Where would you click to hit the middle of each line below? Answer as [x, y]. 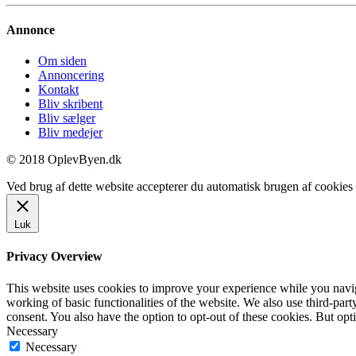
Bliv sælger [67, 118]
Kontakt [58, 90]
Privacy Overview [54, 257]
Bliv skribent [70, 104]
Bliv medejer [70, 133]
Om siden [62, 61]
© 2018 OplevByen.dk [64, 160]
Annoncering [71, 75]
